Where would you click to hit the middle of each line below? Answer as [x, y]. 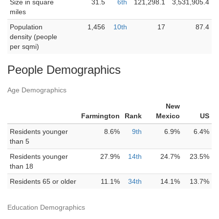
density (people [33, 37]
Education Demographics [46, 207]
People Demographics [64, 70]
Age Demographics [37, 90]
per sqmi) [24, 46]
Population [26, 27]
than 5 [20, 141]
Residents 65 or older [43, 181]
